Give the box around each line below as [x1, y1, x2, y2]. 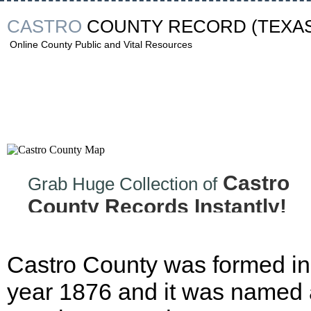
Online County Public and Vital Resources [10, 39, 192, 50]
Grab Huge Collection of [28, 174, 217, 194]
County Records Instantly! [28, 195, 287, 218]
